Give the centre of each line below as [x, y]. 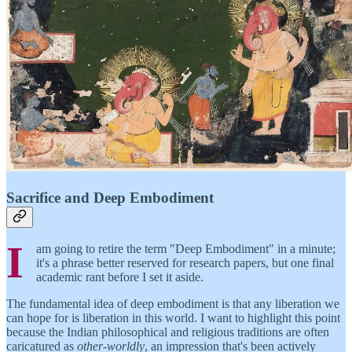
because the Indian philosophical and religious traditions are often [168, 332]
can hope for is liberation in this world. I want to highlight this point [173, 318]
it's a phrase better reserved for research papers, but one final [185, 263]
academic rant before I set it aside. [120, 277]
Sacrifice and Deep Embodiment [110, 197]
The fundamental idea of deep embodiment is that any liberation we [173, 304]
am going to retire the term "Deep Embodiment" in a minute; [186, 249]
